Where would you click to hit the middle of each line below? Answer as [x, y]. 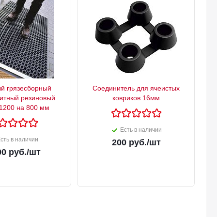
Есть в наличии [141, 130]
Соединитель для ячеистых [136, 88]
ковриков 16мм [136, 98]
